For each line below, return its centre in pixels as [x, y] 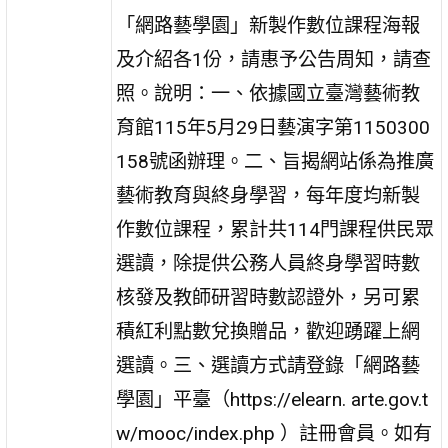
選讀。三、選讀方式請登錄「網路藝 [268, 365]
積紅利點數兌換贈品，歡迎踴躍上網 [268, 331]
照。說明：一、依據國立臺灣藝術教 [268, 93]
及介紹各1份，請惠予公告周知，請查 [274, 59]
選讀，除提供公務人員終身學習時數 [268, 263]
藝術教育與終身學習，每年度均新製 [268, 195]
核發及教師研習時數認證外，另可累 [268, 297]
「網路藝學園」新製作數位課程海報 [268, 25]
